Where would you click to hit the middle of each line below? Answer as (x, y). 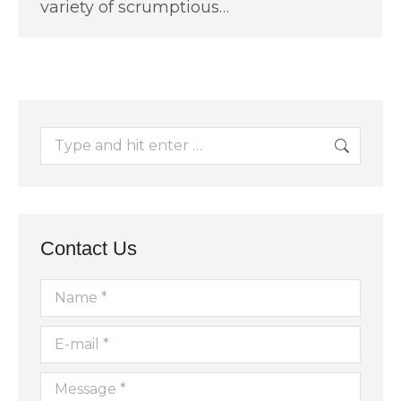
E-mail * (64, 337)
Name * (64, 290)
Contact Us (89, 248)
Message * (73, 384)
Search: (62, 137)
